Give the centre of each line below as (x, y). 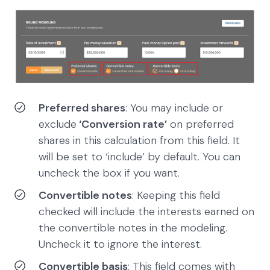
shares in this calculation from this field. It (139, 140)
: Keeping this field (176, 195)
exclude (58, 124)
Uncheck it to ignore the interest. (126, 244)
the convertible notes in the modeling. (133, 228)
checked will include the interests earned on (146, 211)
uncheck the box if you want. (109, 173)
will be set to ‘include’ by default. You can (140, 156)
